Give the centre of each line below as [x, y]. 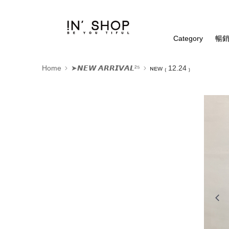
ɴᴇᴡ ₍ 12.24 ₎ [170, 68]
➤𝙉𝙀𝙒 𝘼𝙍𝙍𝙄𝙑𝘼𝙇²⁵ [106, 68]
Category [188, 38]
